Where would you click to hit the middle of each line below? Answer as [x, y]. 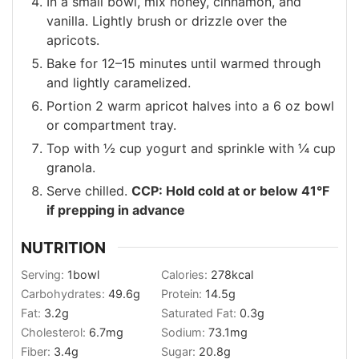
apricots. [73, 40]
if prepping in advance [116, 210]
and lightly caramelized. [119, 82]
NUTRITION [63, 247]
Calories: [186, 274]
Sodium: [185, 332]
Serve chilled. [89, 190]
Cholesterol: [55, 332]
